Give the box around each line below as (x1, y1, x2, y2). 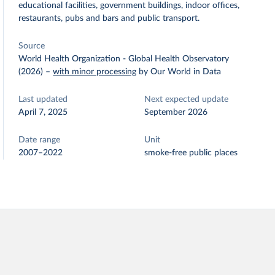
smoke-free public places (144, 149, 238, 157)
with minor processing (53, 68, 137, 76)
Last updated (18, 95, 68, 104)
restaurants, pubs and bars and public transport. (18, 14, 200, 23)
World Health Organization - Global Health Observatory (18, 55, 230, 63)
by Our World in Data (139, 68, 222, 76)
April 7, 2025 (18, 108, 68, 117)
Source (18, 42, 45, 50)
